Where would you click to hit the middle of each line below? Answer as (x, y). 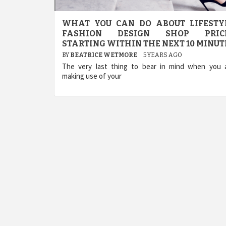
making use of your (92, 76)
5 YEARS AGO (163, 55)
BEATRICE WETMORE (104, 55)
